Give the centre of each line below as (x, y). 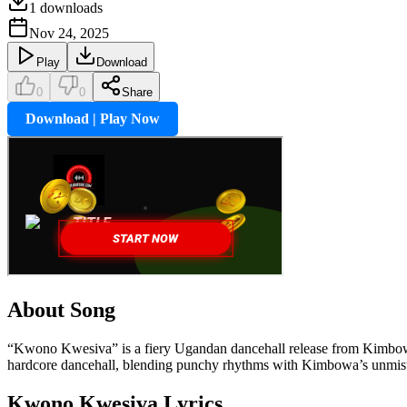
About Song (61, 309)
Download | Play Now (93, 118)
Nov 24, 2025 (69, 33)
